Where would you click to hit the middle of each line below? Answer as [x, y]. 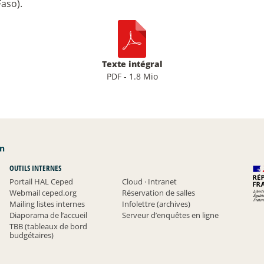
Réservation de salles [159, 192]
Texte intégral [132, 64]
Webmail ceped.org [43, 192]
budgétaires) [31, 235]
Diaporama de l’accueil [48, 215]
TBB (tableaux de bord [48, 226]
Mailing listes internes [47, 204]
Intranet [162, 181]
